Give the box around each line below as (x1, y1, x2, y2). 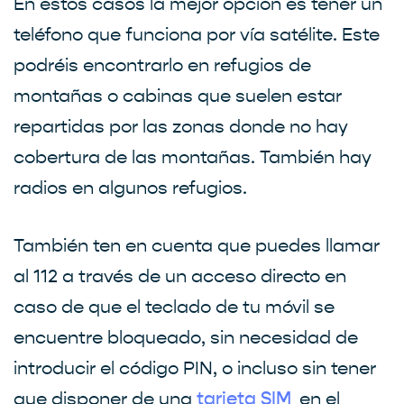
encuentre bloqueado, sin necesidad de (14, 326, 358, 348)
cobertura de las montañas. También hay (14, 146, 372, 168)
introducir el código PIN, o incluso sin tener (14, 357, 376, 379)
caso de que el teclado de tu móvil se (14, 296, 335, 317)
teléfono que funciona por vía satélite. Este (14, 23, 380, 45)
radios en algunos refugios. (14, 177, 247, 198)
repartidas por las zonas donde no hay (14, 115, 348, 137)
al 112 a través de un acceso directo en (14, 265, 346, 287)
